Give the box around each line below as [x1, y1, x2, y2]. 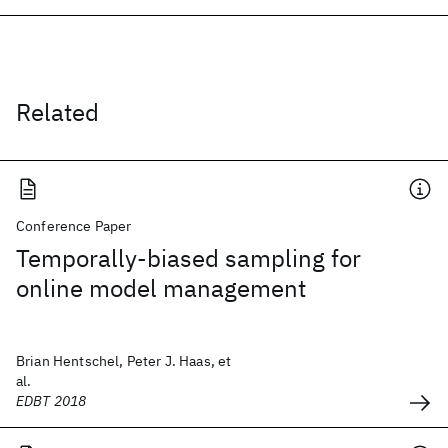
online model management [16, 272, 306, 304]
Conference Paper [16, 217, 132, 235]
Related [16, 96, 99, 128]
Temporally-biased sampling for [16, 242, 361, 274]
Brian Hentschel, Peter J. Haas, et [16, 352, 232, 370]
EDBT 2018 [16, 392, 87, 410]
